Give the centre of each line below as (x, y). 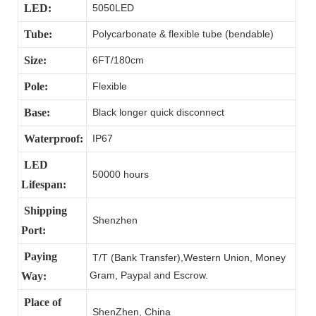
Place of (41, 302)
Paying (39, 256)
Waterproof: (52, 138)
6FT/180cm (117, 60)
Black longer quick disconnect (157, 112)
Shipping (44, 210)
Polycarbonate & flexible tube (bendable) (182, 34)
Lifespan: (44, 184)
